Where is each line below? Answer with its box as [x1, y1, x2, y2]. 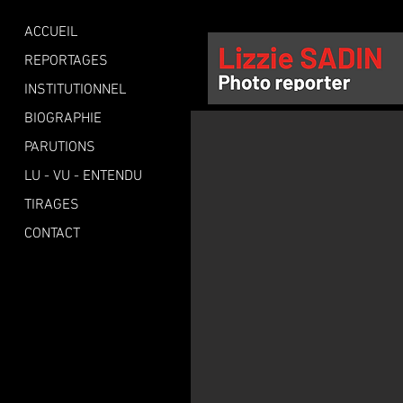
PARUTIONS [24, 139, 95, 157]
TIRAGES [24, 196, 79, 214]
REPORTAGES [24, 52, 108, 70]
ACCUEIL [24, 23, 77, 41]
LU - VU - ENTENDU [24, 167, 142, 185]
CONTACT [24, 225, 80, 243]
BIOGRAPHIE [24, 110, 102, 128]
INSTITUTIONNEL [24, 81, 126, 99]
